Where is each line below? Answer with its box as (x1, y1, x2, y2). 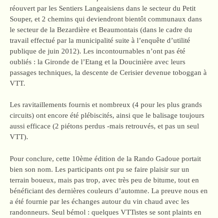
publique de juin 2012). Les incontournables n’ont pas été (10, 47, 185, 55)
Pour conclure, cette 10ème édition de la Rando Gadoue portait (10, 154, 201, 163)
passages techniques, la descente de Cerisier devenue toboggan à (10, 68, 207, 76)
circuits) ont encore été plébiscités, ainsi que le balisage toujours (10, 111, 204, 119)
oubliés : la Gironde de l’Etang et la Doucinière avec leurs (10, 57, 185, 66)
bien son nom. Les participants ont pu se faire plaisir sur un (10, 165, 189, 173)
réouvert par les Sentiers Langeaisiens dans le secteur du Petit (10, 4, 196, 12)
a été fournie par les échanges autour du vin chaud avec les (10, 197, 189, 205)
